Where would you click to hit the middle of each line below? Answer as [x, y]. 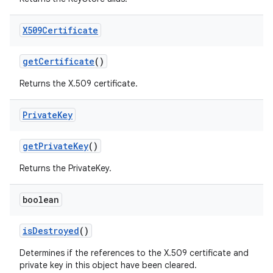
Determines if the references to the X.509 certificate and [134, 253]
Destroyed [56, 231]
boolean [41, 200]
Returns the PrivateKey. [66, 168]
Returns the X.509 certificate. [79, 83]
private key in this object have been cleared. [108, 265]
